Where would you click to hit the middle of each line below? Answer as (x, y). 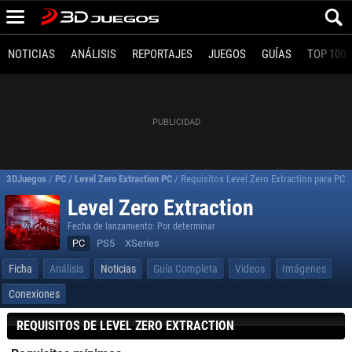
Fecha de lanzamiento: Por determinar (141, 226)
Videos (250, 269)
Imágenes (304, 269)
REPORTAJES (162, 54)
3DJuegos (26, 179)
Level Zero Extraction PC (123, 179)
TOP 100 (326, 54)
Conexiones (34, 294)
